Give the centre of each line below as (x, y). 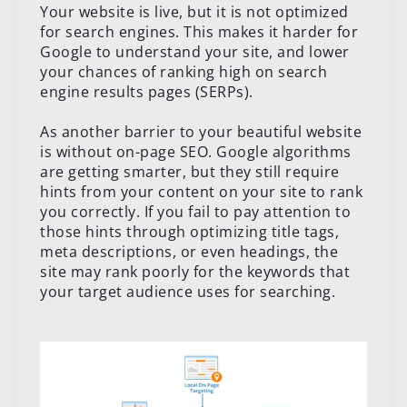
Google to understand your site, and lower (195, 51)
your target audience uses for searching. (188, 291)
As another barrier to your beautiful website (201, 131)
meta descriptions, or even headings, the (189, 251)
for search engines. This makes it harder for (199, 31)
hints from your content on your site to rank (201, 191)
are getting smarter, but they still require (190, 171)
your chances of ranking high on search (184, 71)
